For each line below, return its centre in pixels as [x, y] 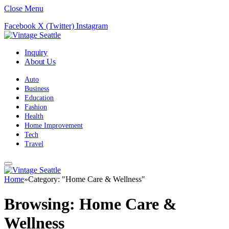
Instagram [92, 26]
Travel [34, 144]
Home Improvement [54, 125]
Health [34, 116]
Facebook [20, 26]
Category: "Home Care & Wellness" [87, 179]
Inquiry [36, 52]
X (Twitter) [56, 26]
